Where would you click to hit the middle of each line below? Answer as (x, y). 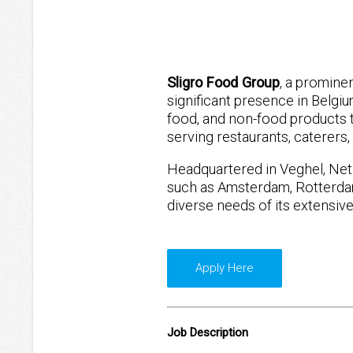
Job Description (208, 333)
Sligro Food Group (223, 83)
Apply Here (224, 268)
